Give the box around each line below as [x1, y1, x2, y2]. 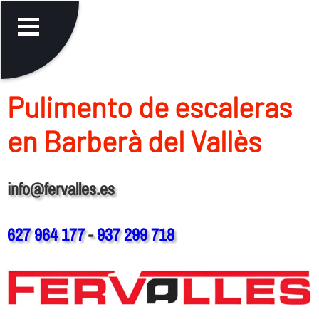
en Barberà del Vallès [6, 123, 261, 158]
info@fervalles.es [6, 177, 115, 200]
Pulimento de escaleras [6, 89, 292, 124]
